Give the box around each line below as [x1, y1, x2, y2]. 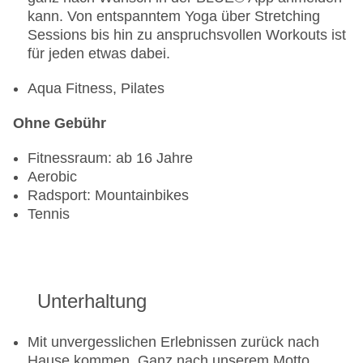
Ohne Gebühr [13, 115, 106, 132]
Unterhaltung [37, 290, 147, 313]
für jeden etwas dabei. [28, 45, 170, 62]
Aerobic [28, 169, 77, 186]
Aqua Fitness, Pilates [28, 80, 164, 97]
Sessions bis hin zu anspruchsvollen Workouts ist [28, 27, 346, 44]
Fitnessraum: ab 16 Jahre [28, 150, 193, 167]
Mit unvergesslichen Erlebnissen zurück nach [28, 334, 319, 351]
